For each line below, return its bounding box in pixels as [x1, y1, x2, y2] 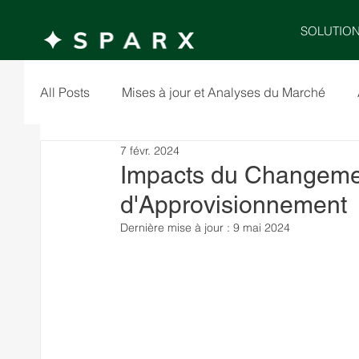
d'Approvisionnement [120, 191, 347, 219]
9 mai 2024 [233, 220, 290, 235]
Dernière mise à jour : [120, 220, 233, 235]
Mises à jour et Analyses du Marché [122, 84, 325, 100]
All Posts [40, 84, 90, 100]
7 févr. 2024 [120, 143, 179, 158]
